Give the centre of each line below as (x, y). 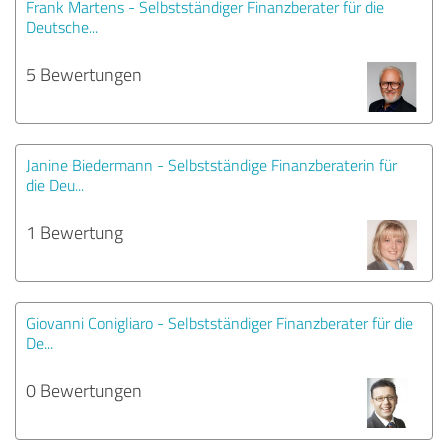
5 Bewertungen (84, 73)
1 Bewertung (74, 231)
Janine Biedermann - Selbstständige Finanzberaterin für (211, 164)
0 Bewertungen (84, 389)
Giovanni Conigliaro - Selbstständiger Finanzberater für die (219, 322)
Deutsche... (62, 26)
